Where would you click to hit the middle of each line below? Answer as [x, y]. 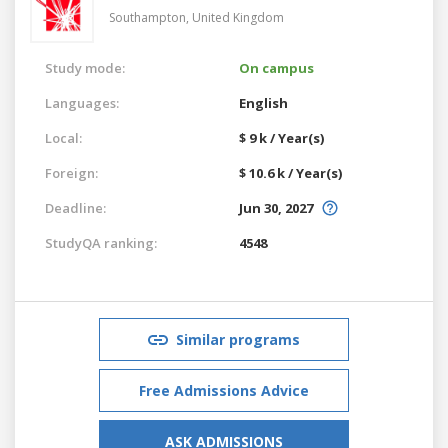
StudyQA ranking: [101, 242]
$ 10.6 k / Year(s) [290, 172]
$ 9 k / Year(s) [281, 137]
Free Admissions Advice [224, 390]
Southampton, [150, 17]
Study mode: [85, 67]
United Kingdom [238, 17]
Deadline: [75, 207]
